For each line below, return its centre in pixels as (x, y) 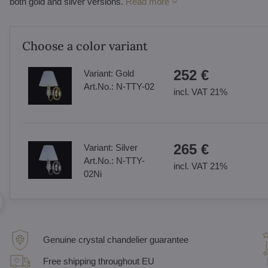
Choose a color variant (85, 46)
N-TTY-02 (135, 86)
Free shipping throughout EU (98, 261)
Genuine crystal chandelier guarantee (115, 240)
